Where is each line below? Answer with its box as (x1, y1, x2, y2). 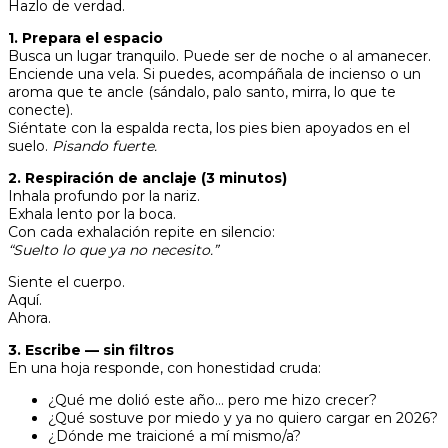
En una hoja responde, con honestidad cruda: (8, 359, 321, 377)
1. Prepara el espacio (8, 29, 163, 47)
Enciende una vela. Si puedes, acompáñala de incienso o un (8, 65, 421, 83)
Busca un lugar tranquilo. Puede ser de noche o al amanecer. (8, 47, 431, 65)
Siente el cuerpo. (8, 273, 125, 291)
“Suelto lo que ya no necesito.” (8, 241, 218, 259)
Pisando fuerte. (52, 137, 157, 155)
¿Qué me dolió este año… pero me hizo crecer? (48, 391, 377, 409)
